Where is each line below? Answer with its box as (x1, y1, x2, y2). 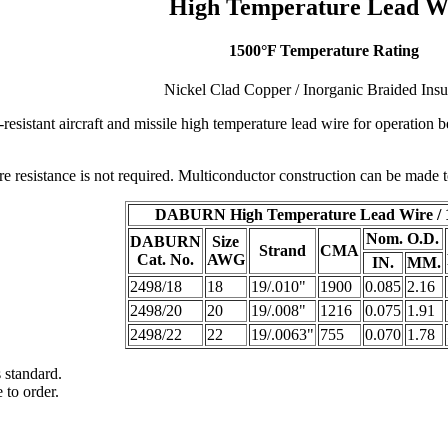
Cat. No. (136, 251, 194, 269)
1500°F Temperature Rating (228, 42, 419, 60)
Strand (258, 242, 306, 260)
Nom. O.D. (366, 230, 439, 248)
